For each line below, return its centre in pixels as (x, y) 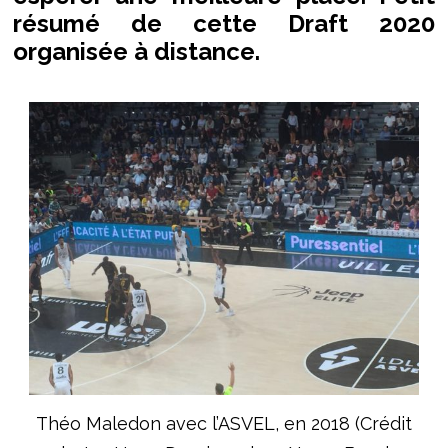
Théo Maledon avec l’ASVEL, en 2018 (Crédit (223, 424)
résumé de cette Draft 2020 (224, 24)
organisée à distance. (139, 52)
